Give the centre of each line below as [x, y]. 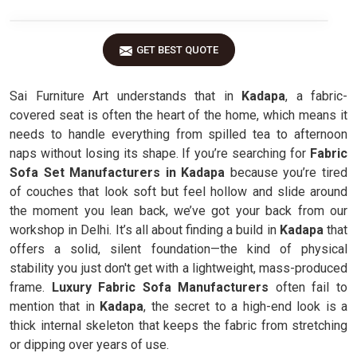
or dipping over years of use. [89, 345]
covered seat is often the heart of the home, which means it [178, 115]
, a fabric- [316, 96]
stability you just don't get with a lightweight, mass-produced [178, 268]
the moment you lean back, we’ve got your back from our [178, 211]
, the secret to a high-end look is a [246, 306]
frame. [31, 287]
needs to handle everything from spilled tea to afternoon [178, 134]
